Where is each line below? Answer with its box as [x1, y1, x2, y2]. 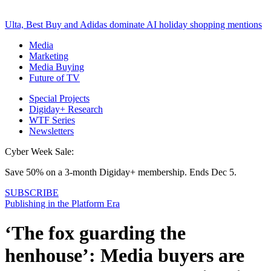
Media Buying [29, 61, 84, 72]
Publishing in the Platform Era [5, 198, 120, 209]
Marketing [29, 50, 68, 61]
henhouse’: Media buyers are [5, 244, 244, 267]
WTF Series [29, 114, 75, 125]
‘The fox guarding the [5, 222, 186, 244]
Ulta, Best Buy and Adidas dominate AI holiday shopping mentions [5, 19, 262, 30]
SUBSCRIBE [5, 187, 59, 198]
